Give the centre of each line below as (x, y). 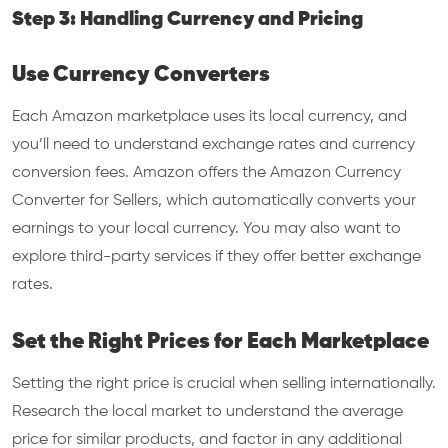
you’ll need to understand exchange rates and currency (213, 145)
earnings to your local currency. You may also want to (206, 229)
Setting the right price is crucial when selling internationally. (224, 384)
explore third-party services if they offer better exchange (216, 257)
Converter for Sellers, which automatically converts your (214, 201)
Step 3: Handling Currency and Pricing (187, 19)
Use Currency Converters (141, 75)
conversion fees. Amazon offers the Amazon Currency (206, 173)
